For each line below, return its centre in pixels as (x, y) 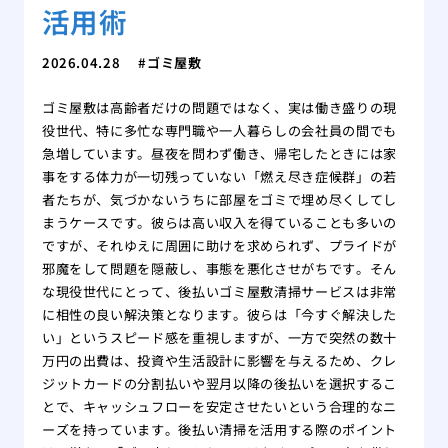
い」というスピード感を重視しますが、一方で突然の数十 (219, 338)
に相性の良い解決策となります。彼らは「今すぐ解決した (219, 315)
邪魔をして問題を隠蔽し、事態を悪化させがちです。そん (219, 269)
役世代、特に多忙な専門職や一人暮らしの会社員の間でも (219, 131)
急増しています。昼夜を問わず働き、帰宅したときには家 (219, 154)
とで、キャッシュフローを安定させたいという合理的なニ (219, 407)
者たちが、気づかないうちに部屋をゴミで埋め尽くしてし (219, 200)
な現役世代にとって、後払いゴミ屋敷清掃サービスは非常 (219, 292)
